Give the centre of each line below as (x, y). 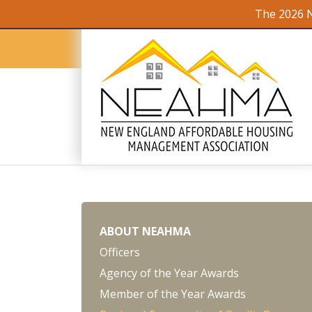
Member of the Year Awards (173, 294)
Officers (120, 252)
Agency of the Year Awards (169, 273)
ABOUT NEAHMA (145, 231)
